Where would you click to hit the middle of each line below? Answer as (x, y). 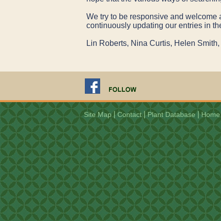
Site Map (97, 115)
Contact (129, 115)
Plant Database (171, 115)
